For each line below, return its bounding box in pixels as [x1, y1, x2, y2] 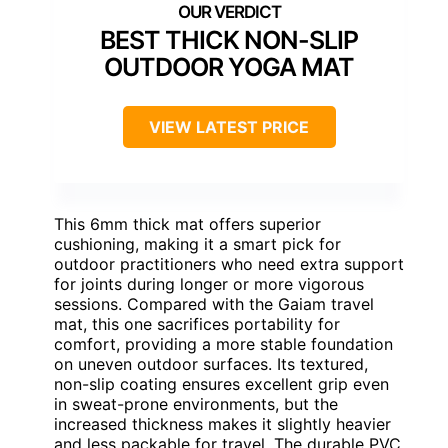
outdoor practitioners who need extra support [54, 253, 404, 274]
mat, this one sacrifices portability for [54, 313, 340, 334]
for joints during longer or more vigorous [54, 273, 364, 294]
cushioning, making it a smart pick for [54, 233, 341, 254]
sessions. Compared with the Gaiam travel [54, 293, 374, 314]
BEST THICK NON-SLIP [100, 24, 358, 55]
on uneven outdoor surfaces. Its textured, [54, 353, 368, 374]
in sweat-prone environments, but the [54, 393, 338, 414]
